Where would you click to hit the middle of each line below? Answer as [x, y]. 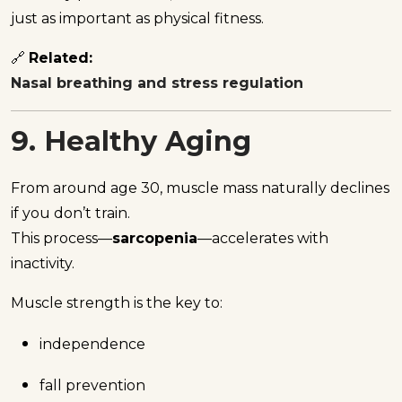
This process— [61, 238]
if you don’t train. [70, 213]
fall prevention [92, 385]
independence [92, 344]
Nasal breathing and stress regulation [157, 83]
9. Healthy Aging [131, 142]
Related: [61, 58]
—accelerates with [263, 238]
